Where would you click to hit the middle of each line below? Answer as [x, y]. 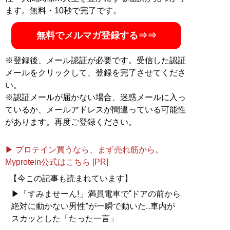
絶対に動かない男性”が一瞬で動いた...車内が [93, 206]
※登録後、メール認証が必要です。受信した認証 [95, 61]
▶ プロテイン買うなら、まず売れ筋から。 [84, 150]
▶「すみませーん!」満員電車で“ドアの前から [96, 194]
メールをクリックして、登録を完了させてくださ [95, 73]
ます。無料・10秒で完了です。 [63, 11]
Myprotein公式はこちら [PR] [57, 162]
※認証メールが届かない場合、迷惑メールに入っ [95, 98]
